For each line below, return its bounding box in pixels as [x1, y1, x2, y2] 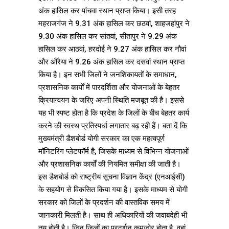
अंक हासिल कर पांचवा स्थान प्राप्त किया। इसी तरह [38, 6, 176, 16]
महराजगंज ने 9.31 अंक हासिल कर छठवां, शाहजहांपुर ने [38, 19, 190, 29]
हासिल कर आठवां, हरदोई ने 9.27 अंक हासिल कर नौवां [38, 44, 186, 54]
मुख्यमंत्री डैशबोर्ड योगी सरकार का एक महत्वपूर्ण [38, 134, 165, 144]
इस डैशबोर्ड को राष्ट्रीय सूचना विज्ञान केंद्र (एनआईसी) [38, 172, 185, 182]
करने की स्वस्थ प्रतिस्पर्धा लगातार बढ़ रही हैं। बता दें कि [38, 121, 187, 131]
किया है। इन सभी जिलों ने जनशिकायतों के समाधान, [38, 70, 177, 80]
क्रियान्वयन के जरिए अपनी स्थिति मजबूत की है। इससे [38, 96, 184, 105]
